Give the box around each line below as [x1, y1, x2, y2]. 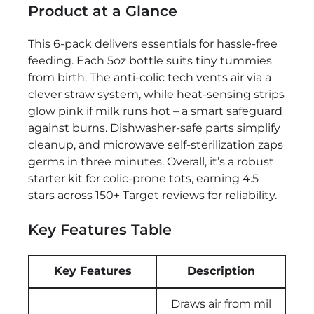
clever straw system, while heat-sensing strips [28, 88, 285, 102]
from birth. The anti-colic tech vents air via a [28, 71, 271, 85]
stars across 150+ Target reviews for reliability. [28, 189, 277, 203]
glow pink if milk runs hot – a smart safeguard [28, 104, 282, 118]
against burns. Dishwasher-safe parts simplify [28, 121, 280, 135]
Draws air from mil [171, 296, 271, 310]
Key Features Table [28, 221, 172, 239]
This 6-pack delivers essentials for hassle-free [28, 37, 278, 51]
